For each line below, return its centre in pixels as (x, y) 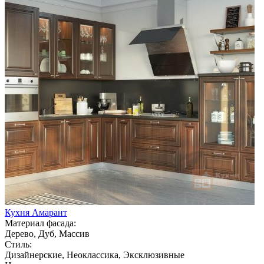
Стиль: (18, 244)
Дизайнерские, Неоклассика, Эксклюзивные (95, 255)
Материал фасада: (40, 223)
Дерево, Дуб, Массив (47, 233)
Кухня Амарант (36, 212)
